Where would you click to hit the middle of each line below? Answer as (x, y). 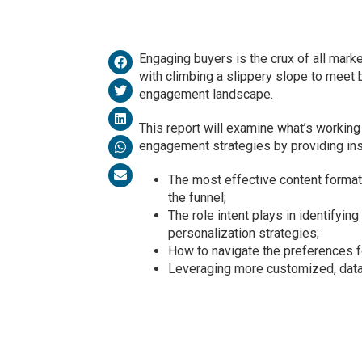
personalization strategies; (243, 233)
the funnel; (197, 197)
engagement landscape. (206, 94)
